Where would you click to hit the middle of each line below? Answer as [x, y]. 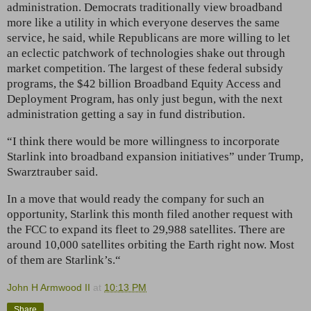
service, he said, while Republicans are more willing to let [149, 37]
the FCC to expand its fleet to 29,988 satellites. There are [146, 229]
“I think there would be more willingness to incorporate [143, 141]
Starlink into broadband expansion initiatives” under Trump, [155, 156]
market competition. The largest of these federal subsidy [145, 68]
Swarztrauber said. [52, 171]
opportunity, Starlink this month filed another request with [150, 214]
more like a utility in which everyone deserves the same [143, 22]
